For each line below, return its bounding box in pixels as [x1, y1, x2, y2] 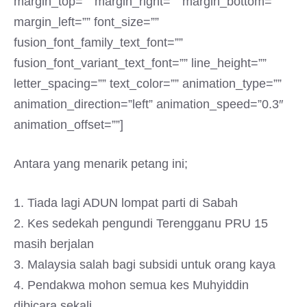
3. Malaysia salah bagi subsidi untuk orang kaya [14, 258, 275, 271]
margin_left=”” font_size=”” [14, 15, 159, 29]
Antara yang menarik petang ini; [14, 157, 188, 171]
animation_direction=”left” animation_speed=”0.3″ [14, 97, 283, 111]
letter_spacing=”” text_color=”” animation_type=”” [14, 77, 282, 90]
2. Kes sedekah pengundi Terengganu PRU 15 [14, 217, 268, 230]
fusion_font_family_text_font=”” [14, 36, 183, 49]
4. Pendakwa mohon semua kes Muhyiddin [14, 278, 249, 292]
